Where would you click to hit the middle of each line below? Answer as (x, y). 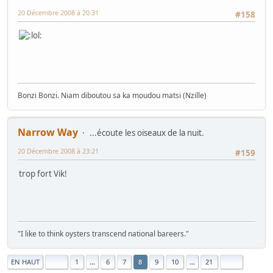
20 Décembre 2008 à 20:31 (58, 13)
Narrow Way (48, 133)
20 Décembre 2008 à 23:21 (58, 151)
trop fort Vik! (43, 174)
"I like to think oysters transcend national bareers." (103, 234)
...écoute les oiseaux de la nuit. (147, 133)
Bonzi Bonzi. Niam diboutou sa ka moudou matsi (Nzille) (112, 96)
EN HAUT (25, 262)
